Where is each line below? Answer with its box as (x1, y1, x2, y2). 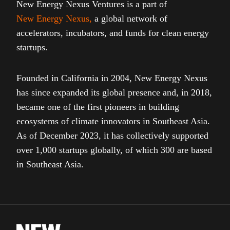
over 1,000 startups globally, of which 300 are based (16, 144, 212, 155)
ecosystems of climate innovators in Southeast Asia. (16, 116, 210, 126)
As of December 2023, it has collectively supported (16, 130, 208, 141)
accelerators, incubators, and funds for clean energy (16, 27, 209, 38)
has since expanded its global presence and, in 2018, (16, 87, 212, 98)
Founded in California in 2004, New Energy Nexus (16, 72, 207, 83)
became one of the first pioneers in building (16, 101, 179, 112)
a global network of (92, 13, 167, 24)
